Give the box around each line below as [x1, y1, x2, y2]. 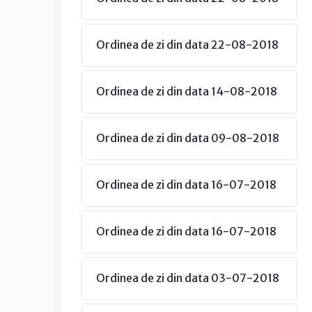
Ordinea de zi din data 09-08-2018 [96, 131, 279, 145]
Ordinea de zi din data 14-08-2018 [96, 84, 277, 98]
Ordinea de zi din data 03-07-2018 [96, 271, 279, 285]
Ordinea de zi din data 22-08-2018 [96, 38, 279, 52]
